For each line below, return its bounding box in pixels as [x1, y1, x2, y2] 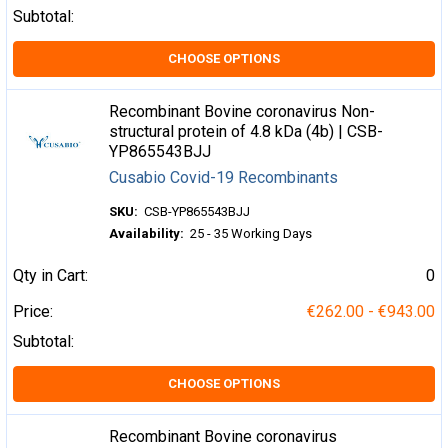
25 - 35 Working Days [190, 226, 313, 241]
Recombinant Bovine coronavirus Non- [109, 102, 376, 121]
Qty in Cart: [13, 266, 88, 285]
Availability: [109, 226, 185, 241]
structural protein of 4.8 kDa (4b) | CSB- [109, 122, 384, 141]
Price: [13, 302, 53, 321]
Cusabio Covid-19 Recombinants [109, 168, 339, 187]
